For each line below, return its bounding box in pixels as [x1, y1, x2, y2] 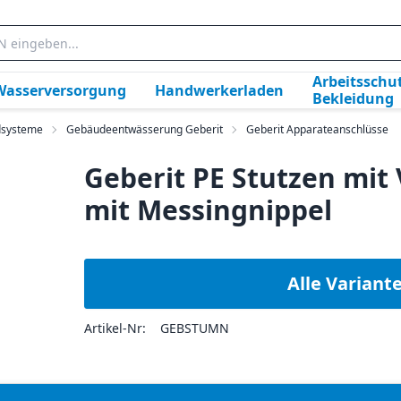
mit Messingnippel [84, 192, 333, 228]
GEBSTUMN [160, 320, 230, 337]
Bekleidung [312, 89, 394, 108]
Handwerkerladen [155, 80, 284, 100]
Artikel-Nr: [84, 320, 147, 337]
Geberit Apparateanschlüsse [246, 122, 388, 137]
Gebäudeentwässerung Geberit [66, 122, 223, 137]
